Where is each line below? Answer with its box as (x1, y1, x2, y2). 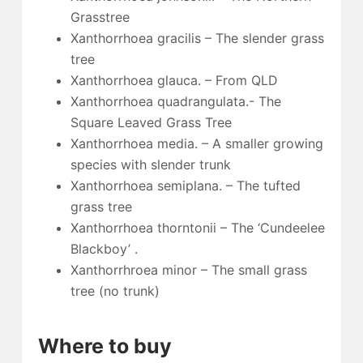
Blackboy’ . (70, 240, 138, 257)
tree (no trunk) (70, 282, 160, 299)
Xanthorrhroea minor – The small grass (70, 261, 307, 278)
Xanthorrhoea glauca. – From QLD (70, 71, 278, 88)
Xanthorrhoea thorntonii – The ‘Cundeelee (70, 219, 325, 236)
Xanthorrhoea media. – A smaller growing (70, 135, 323, 152)
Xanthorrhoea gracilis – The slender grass (70, 29, 324, 46)
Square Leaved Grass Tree (70, 113, 232, 130)
